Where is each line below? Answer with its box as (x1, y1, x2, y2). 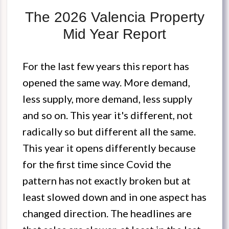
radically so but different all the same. (22, 125, 196, 138)
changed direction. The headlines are (22, 207, 192, 220)
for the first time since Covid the (22, 158, 171, 171)
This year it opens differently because (22, 142, 196, 154)
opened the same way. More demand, (22, 76, 190, 89)
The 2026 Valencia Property (25, 9, 204, 26)
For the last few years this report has (22, 60, 189, 73)
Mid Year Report (63, 26, 166, 42)
